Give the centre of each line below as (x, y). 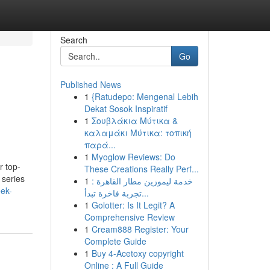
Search (74, 40)
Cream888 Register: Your (140, 229)
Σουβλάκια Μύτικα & (134, 121)
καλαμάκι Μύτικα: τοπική (138, 133)
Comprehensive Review (129, 217)
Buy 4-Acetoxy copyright (137, 253)
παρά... (100, 145)
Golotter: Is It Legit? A (133, 205)
